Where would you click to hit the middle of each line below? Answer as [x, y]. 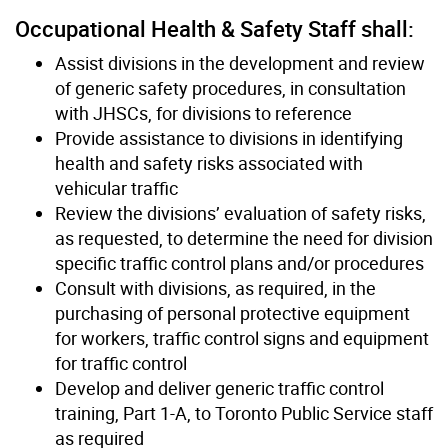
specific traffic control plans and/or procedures [239, 262]
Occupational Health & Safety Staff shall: [214, 28]
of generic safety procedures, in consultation [230, 87]
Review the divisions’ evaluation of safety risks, [240, 212]
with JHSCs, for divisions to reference [203, 112]
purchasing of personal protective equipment [232, 312]
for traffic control [121, 362]
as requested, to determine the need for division [244, 237]
